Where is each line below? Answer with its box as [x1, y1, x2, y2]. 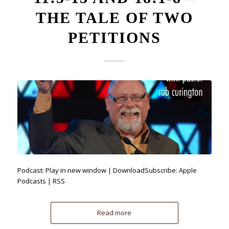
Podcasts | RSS [17, 176, 65, 186]
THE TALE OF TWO [35, 9, 193, 26]
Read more [97, 208, 132, 217]
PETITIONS [67, 29, 161, 46]
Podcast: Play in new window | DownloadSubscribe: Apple [17, 165, 197, 175]
